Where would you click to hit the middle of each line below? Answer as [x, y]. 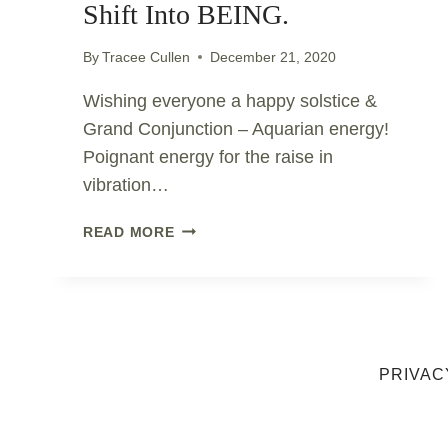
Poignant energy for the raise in [208, 156]
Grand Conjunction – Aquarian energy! [236, 128]
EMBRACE [211, 318]
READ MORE [129, 231]
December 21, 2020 [273, 56]
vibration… [126, 184]
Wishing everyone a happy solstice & [230, 100]
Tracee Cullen [146, 56]
